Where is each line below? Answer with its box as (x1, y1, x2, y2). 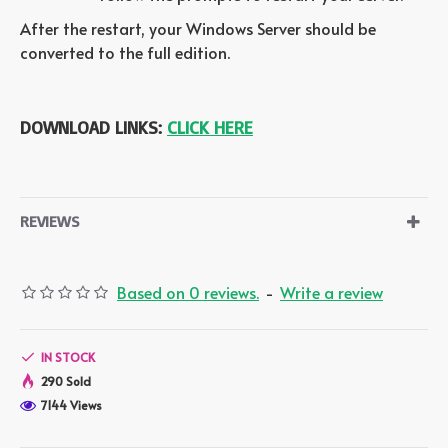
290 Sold (41, 373, 91, 389)
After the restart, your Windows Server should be (20, 17, 376, 39)
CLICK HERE (167, 116, 253, 138)
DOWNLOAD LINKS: (20, 116, 167, 138)
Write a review (280, 281, 383, 303)
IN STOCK (41, 349, 95, 365)
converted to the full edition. (20, 41, 230, 63)
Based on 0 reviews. (117, 281, 259, 303)
